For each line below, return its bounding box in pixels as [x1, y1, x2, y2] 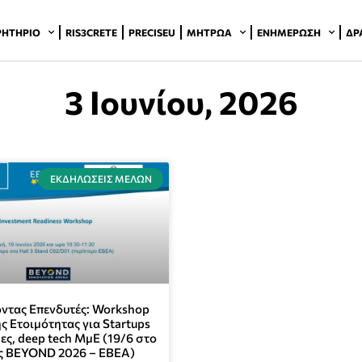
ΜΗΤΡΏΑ [187, 26, 233, 38]
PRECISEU [128, 26, 176, 38]
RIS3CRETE [65, 26, 118, 38]
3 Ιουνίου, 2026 [64, 82, 298, 122]
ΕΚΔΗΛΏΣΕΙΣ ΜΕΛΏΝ [49, 173, 152, 185]
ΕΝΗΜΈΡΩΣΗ [257, 26, 322, 38]
